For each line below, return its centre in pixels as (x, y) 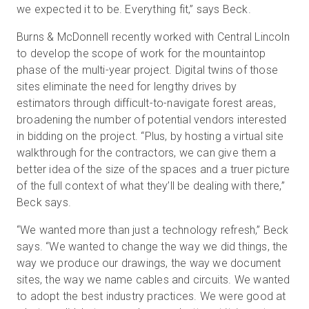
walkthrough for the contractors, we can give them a (147, 153)
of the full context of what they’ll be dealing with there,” (151, 186)
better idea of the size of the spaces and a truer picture (153, 169)
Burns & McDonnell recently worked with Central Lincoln (153, 37)
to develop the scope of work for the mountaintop (141, 53)
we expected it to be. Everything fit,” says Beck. (134, 9)
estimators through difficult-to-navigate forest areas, (146, 103)
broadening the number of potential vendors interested (152, 120)
